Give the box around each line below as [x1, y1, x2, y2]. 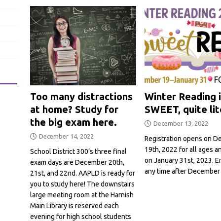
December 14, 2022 [38, 133, 94, 140]
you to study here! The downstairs [30, 180, 135, 188]
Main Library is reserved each [30, 202, 119, 210]
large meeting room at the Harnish [30, 191, 134, 199]
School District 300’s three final [30, 147, 127, 156]
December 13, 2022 [153, 120, 208, 127]
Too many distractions [30, 91, 133, 103]
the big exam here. [30, 116, 117, 128]
